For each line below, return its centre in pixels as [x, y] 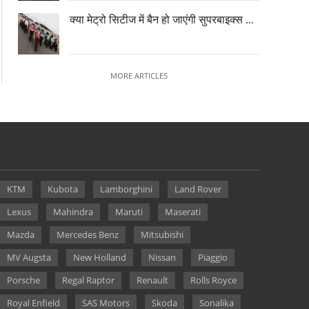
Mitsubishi [162, 235]
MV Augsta [29, 257]
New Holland [99, 257]
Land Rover [198, 189]
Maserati [182, 212]
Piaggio [212, 257]
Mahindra [73, 212]
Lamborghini [126, 189]
